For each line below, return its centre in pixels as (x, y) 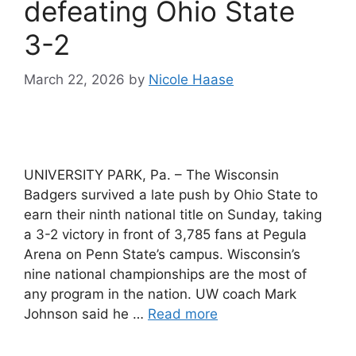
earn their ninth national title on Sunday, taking (173, 215)
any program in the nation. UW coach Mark (160, 294)
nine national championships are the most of (165, 274)
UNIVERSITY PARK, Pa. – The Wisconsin (151, 175)
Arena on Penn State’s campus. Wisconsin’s (162, 254)
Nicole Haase (191, 79)
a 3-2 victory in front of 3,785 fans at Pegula (165, 234)
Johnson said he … (86, 314)
